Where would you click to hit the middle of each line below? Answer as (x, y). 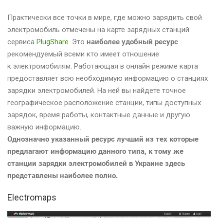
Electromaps (32, 198)
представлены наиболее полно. (63, 176)
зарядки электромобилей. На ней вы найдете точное (97, 91)
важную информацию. (44, 127)
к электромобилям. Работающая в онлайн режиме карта (103, 66)
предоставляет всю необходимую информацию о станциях (108, 79)
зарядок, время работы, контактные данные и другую (99, 115)
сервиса (22, 42)
